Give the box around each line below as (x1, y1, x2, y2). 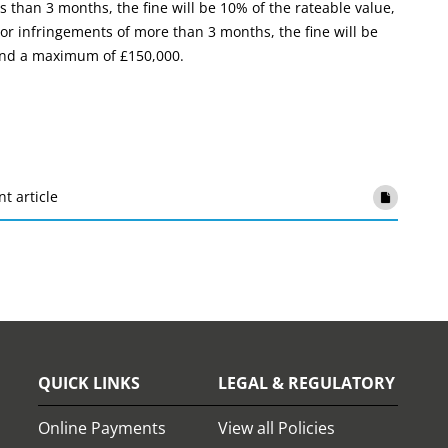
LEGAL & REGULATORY (218, 372, 395, 394)
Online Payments (38, 417, 166, 439)
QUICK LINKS (38, 372, 140, 394)
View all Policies (218, 417, 335, 439)
